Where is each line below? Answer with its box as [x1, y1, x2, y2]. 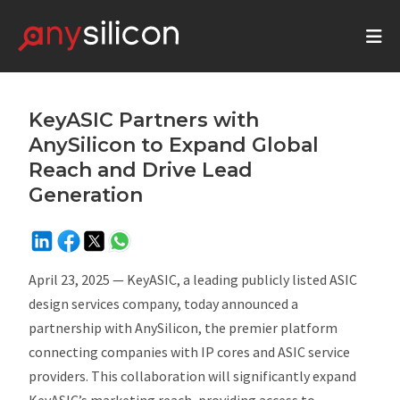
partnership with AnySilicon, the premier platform [29, 319, 338, 337]
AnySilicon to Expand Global [29, 133, 320, 157]
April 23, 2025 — [29, 271, 128, 288]
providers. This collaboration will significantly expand [29, 367, 357, 385]
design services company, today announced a [29, 295, 299, 312]
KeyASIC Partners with [29, 108, 260, 132]
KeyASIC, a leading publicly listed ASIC [127, 271, 358, 288]
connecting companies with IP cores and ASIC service [29, 343, 351, 361]
